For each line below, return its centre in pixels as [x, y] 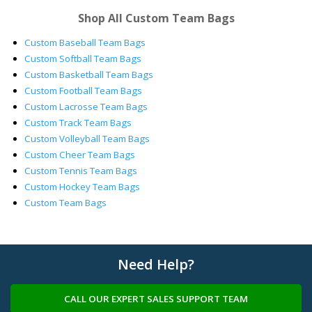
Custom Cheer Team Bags [80, 155]
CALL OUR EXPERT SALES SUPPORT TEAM [156, 299]
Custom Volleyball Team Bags [87, 139]
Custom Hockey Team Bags [82, 187]
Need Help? [156, 264]
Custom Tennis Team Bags [81, 171]
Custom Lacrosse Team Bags [86, 107]
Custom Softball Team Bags [83, 58]
